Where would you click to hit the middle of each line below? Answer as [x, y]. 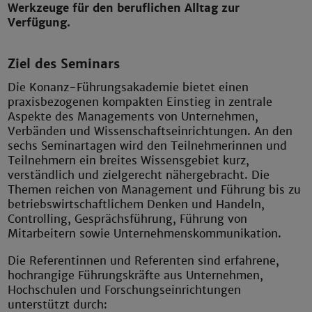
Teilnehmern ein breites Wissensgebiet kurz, [129, 161]
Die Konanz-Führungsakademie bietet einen [128, 88]
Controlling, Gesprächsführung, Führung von [128, 219]
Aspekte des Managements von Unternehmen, [133, 117]
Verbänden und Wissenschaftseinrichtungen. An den [150, 132]
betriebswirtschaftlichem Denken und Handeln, [136, 205]
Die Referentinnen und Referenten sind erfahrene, [144, 261]
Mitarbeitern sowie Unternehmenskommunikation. [147, 234]
